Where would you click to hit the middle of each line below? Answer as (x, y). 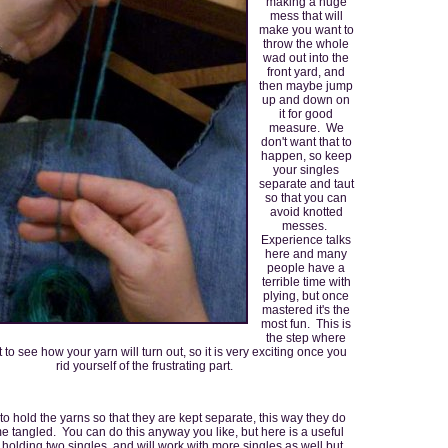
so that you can (306, 197)
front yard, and (306, 71)
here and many (306, 253)
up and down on (306, 99)
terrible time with (306, 281)
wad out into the (306, 57)
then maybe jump (306, 85)
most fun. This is (306, 323)
